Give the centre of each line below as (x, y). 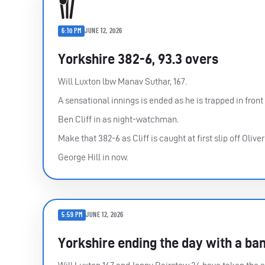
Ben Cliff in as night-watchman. (118, 119)
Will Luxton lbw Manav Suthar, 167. (122, 81)
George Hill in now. (93, 157)
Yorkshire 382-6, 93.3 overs (138, 59)
